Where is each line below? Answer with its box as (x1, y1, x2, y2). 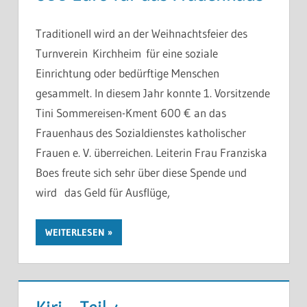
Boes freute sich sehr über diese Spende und (36, 164, 247, 180)
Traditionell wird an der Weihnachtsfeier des (36, 25, 247, 40)
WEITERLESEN (45, 226, 105, 239)
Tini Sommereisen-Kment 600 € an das (36, 105, 231, 120)
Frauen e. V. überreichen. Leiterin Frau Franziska (36, 145, 267, 160)
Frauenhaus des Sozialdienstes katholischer (36, 125, 246, 140)
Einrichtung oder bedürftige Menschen (36, 65, 219, 80)
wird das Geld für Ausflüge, (36, 184, 170, 199)
